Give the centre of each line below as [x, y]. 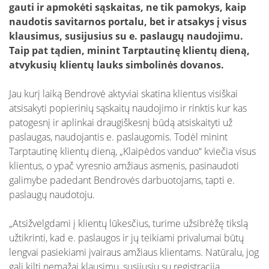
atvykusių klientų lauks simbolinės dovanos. [116, 65]
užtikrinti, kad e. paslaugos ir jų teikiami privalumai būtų [126, 238]
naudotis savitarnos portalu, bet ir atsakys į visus [128, 22]
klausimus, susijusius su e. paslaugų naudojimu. [126, 36]
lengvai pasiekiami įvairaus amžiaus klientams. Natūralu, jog [134, 252]
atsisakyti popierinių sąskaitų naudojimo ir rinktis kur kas [128, 108]
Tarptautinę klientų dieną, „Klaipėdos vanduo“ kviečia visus [132, 151]
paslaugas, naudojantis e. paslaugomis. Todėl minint [118, 137]
